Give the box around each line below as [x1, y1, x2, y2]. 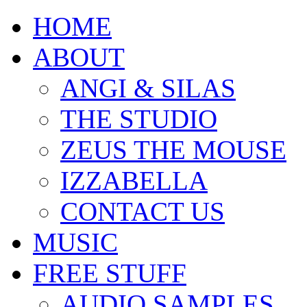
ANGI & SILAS [60, 73, 236, 103]
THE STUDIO [60, 104, 217, 134]
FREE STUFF [33, 258, 186, 288]
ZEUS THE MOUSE [60, 135, 286, 164]
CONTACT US [60, 197, 225, 226]
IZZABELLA [60, 166, 208, 195]
